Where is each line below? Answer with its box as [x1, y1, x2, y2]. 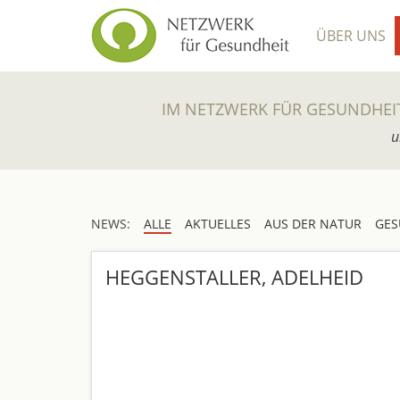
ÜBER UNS [316, 26, 386, 46]
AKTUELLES [185, 215, 251, 232]
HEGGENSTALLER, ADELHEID [105, 263, 363, 290]
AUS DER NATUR [264, 215, 362, 232]
